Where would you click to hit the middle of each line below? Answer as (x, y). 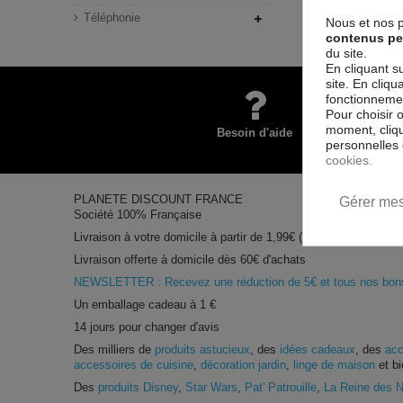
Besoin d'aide (254, 133)
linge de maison (335, 365)
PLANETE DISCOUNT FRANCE (159, 199)
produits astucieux (203, 349)
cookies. (349, 160)
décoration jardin (244, 365)
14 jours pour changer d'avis (147, 327)
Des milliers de (115, 349)
